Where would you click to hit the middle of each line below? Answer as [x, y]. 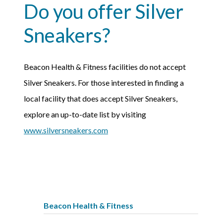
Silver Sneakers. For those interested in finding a [104, 83]
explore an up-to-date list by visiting [85, 114]
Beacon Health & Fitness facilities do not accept [105, 67]
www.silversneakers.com [66, 130]
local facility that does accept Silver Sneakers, [101, 99]
